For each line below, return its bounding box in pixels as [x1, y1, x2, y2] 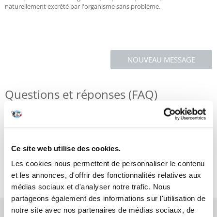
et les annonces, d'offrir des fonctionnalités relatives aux [11, 170, 201, 179]
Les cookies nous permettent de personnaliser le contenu [11, 159, 205, 168]
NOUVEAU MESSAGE [127, 55, 195, 64]
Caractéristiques [11, 128, 57, 137]
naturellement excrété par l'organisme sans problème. [5, 2, 160, 11]
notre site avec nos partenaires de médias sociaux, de [11, 205, 195, 214]
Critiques [11, 147, 36, 155]
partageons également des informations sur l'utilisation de [11, 194, 205, 202]
